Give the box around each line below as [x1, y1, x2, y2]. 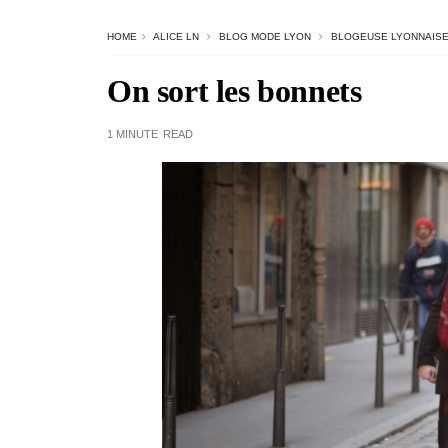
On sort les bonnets [107, 73, 362, 109]
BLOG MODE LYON [219, 31, 311, 42]
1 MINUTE [107, 128, 158, 140]
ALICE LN [153, 31, 199, 42]
